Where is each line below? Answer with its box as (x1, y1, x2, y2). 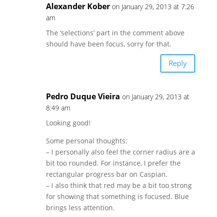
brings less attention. (46, 202, 115, 212)
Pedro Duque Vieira (46, 91, 120, 102)
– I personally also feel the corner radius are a (46, 147, 195, 156)
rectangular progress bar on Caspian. (46, 169, 168, 179)
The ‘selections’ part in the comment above (46, 28, 185, 37)
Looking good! (46, 118, 91, 127)
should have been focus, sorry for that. (46, 39, 171, 48)
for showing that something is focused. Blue (46, 191, 189, 201)
